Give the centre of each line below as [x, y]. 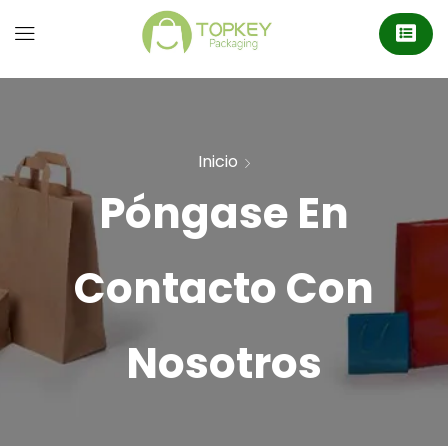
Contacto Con [224, 288]
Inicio [217, 161]
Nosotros [224, 363]
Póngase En [224, 213]
